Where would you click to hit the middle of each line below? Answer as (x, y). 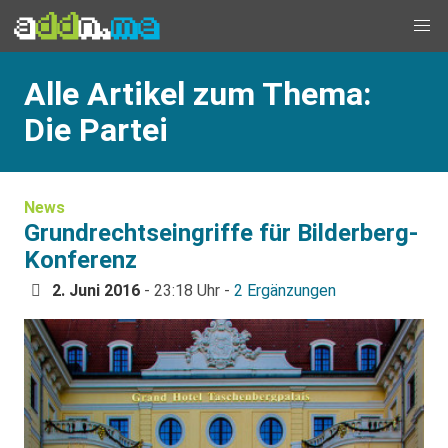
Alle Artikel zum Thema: (197, 94)
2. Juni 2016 (96, 290)
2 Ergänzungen (285, 290)
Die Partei (96, 130)
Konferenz (80, 260)
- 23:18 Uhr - (187, 290)
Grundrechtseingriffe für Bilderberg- (221, 233)
